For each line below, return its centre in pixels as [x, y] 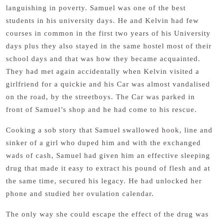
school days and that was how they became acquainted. [104, 59]
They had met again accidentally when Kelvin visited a [103, 71]
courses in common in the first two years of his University [108, 33]
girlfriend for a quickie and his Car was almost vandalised [108, 84]
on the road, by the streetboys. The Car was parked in [100, 97]
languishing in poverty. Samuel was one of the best [96, 8]
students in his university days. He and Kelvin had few [102, 21]
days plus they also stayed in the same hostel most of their [109, 46]
